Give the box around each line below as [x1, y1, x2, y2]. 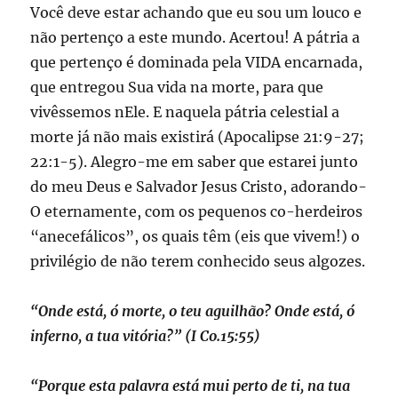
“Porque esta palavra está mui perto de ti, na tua [30, 377, 351, 394]
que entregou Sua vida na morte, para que [30, 78, 324, 96]
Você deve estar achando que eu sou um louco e [30, 4, 362, 21]
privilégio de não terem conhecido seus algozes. [30, 252, 366, 270]
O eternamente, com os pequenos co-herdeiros [30, 203, 363, 220]
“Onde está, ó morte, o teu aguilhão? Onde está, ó [30, 302, 355, 320]
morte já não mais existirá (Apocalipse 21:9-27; [30, 128, 365, 146]
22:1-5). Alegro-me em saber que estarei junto [30, 153, 359, 171]
